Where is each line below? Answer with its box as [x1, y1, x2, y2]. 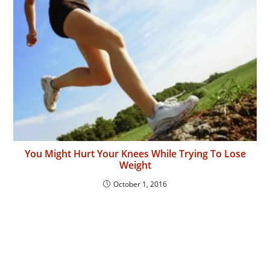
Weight [119, 159, 151, 172]
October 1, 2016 [113, 179, 167, 190]
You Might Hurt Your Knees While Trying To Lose [24, 147, 246, 161]
